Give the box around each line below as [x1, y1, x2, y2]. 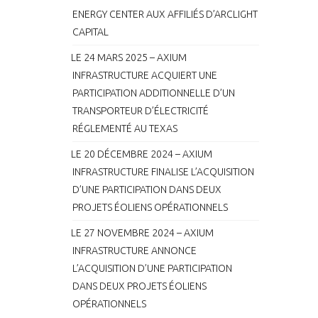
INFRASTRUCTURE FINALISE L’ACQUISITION [72, 166, 254, 177]
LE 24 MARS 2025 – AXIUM [71, 52, 187, 63]
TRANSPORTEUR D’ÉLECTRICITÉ [72, 105, 209, 116]
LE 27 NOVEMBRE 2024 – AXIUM [71, 227, 214, 238]
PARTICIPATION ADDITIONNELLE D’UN [72, 87, 235, 99]
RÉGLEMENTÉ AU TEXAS [72, 123, 177, 134]
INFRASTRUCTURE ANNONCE [72, 245, 197, 256]
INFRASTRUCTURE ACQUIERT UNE [72, 70, 217, 81]
